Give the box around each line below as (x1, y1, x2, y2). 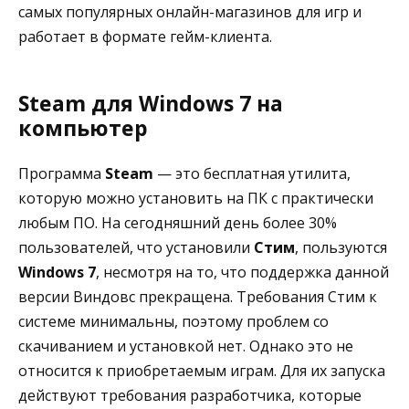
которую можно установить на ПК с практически (18, 187, 373, 208)
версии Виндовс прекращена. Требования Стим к (18, 286, 377, 307)
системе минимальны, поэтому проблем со (18, 310, 329, 331)
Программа (18, 163, 105, 184)
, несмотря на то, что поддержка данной (96, 261, 389, 282)
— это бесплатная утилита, (153, 163, 351, 184)
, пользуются (295, 236, 387, 257)
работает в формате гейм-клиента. (18, 26, 272, 47)
